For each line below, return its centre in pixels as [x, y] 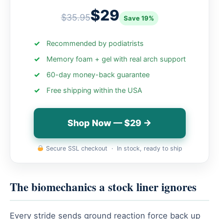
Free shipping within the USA [94, 90]
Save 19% [139, 18]
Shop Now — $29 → [109, 123]
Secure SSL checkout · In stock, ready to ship [113, 148]
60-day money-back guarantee [98, 75]
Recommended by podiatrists [95, 43]
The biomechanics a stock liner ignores [103, 186]
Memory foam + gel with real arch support [116, 59]
